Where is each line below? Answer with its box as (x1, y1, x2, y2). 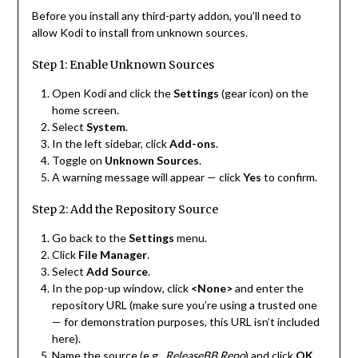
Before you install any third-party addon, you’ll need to (31, 9, 301, 23)
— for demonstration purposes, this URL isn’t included (51, 315, 320, 329)
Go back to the (51, 231, 129, 245)
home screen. (51, 103, 119, 117)
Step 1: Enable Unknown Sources (31, 58, 214, 73)
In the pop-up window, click (51, 281, 191, 296)
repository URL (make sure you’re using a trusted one (51, 298, 317, 312)
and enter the (232, 281, 304, 296)
